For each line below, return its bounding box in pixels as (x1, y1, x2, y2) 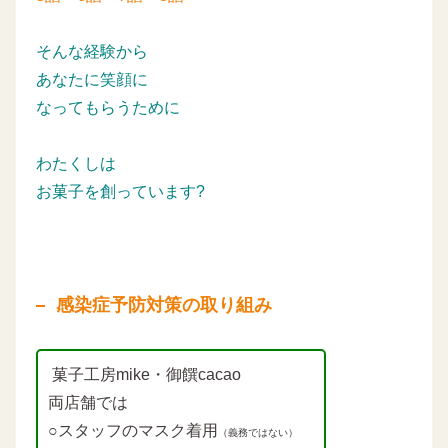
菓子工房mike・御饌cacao (48, 366, 241, 383)
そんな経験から (36, 43, 148, 60)
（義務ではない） (218, 427, 298, 438)
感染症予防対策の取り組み (56, 295, 272, 315)
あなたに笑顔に (36, 71, 148, 88)
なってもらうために (36, 99, 180, 116)
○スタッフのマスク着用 (48, 422, 218, 439)
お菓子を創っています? (36, 183, 205, 200)
